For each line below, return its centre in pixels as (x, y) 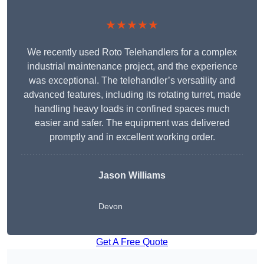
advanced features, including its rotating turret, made (132, 95)
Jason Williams (132, 176)
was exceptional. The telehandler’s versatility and (132, 81)
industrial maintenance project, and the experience (132, 67)
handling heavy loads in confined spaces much (132, 109)
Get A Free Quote (132, 242)
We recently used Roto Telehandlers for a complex (132, 52)
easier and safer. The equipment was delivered (132, 123)
